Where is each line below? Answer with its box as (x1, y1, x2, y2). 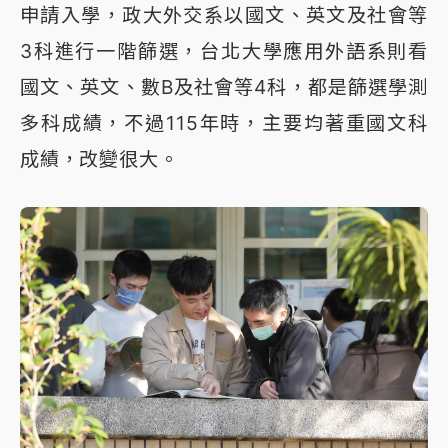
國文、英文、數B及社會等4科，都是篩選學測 (20, 74, 428, 99)
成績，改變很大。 (20, 146, 179, 171)
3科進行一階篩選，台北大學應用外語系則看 (20, 38, 428, 63)
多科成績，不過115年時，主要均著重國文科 (20, 110, 428, 135)
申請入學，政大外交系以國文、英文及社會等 (20, 2, 428, 27)
